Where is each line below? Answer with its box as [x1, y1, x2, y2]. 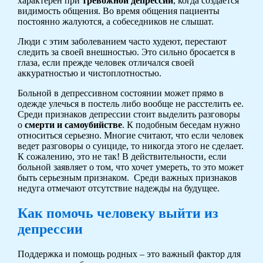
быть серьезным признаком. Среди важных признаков [17, 172, 237, 183]
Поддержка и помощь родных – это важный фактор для [17, 248, 241, 259]
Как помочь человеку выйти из [17, 205, 218, 221]
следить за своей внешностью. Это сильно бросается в [17, 46, 235, 57]
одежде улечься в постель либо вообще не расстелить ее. [17, 98, 244, 109]
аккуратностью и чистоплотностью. [17, 68, 161, 78]
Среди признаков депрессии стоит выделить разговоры [17, 109, 240, 119]
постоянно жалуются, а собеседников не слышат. [17, 16, 214, 26]
